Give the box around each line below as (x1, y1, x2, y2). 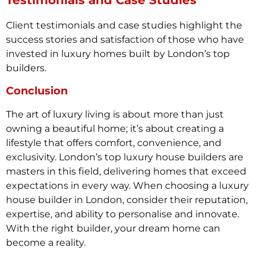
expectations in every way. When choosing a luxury (6, 180, 249, 192)
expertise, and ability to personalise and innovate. (6, 208, 239, 220)
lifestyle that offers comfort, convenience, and (6, 137, 221, 149)
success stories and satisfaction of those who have (6, 33, 244, 45)
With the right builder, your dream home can (6, 223, 220, 235)
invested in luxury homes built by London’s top (6, 47, 230, 59)
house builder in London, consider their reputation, (6, 194, 248, 206)
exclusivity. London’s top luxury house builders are (6, 151, 243, 163)
